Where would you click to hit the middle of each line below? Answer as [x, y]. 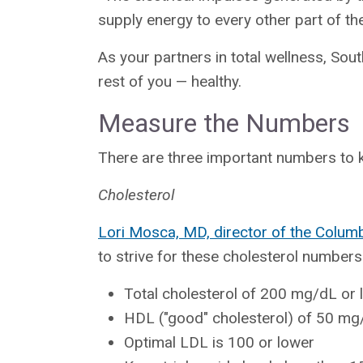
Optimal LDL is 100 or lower [219, 342]
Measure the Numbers [224, 123]
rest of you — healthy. [170, 81]
